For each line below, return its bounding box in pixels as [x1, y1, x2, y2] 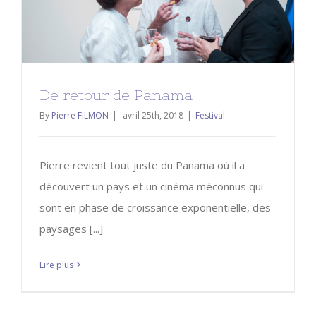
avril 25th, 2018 [123, 109, 183, 121]
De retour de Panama [39, 86, 193, 103]
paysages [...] [39, 221, 103, 236]
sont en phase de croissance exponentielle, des [39, 200, 271, 214]
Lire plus [39, 258, 73, 271]
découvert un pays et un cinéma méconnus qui [39, 178, 263, 193]
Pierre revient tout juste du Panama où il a [39, 157, 245, 172]
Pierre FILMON [51, 109, 109, 121]
